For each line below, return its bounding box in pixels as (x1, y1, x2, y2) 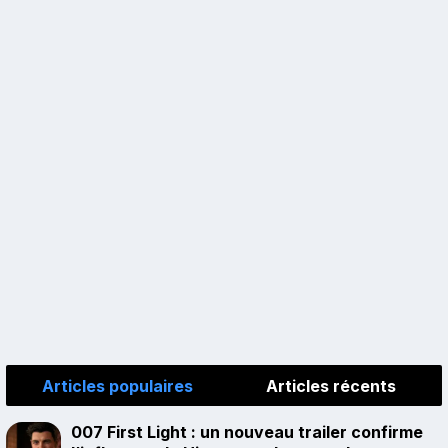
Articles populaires (41, 376, 193, 397)
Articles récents (265, 376, 396, 397)
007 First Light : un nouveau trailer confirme (71, 422, 423, 443)
